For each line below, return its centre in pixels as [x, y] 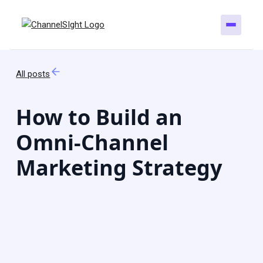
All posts [33, 74]
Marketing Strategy [119, 167]
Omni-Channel [92, 142]
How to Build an [100, 117]
